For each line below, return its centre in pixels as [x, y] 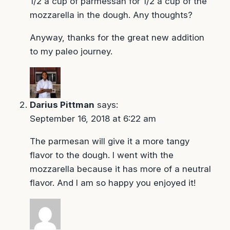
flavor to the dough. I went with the [101, 155]
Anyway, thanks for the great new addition [117, 38]
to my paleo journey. [71, 52]
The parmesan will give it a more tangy [109, 141]
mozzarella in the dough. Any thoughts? [111, 15]
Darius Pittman [62, 105]
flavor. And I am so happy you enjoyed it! [112, 183]
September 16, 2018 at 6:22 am [93, 119]
